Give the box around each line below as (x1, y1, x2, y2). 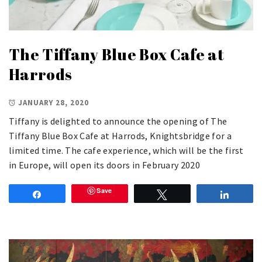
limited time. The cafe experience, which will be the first (9, 144, 244, 156)
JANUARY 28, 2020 (18, 97, 89, 108)
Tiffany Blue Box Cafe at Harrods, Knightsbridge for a (9, 129, 232, 142)
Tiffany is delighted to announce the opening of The (9, 115, 227, 127)
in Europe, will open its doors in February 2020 (9, 158, 201, 171)
